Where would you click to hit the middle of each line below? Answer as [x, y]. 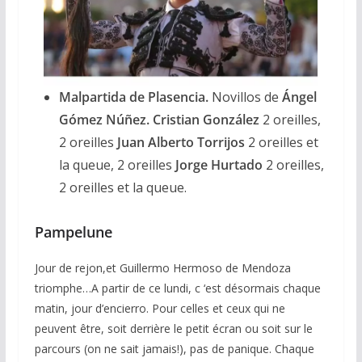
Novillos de [245, 97]
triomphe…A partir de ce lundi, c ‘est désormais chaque [177, 288]
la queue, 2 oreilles [115, 164]
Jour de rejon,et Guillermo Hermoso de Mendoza [162, 267]
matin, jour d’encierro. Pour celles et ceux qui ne [160, 308]
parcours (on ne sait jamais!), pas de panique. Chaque [174, 348]
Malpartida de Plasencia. [133, 97]
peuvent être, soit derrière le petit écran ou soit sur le [173, 328]
